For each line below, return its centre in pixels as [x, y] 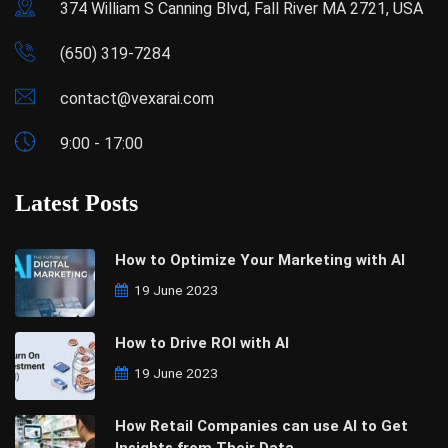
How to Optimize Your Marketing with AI [260, 259]
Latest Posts [76, 202]
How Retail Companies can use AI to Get [261, 425]
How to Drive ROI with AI [202, 342]
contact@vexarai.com [137, 98]
